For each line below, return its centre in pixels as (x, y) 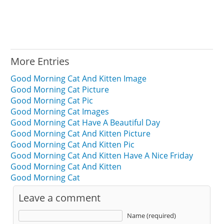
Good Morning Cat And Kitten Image (79, 78)
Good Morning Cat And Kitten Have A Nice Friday (102, 155)
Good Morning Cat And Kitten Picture (81, 133)
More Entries (40, 61)
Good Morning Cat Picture (60, 89)
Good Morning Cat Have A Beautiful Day (85, 122)
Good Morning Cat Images (60, 111)
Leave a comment (60, 197)
